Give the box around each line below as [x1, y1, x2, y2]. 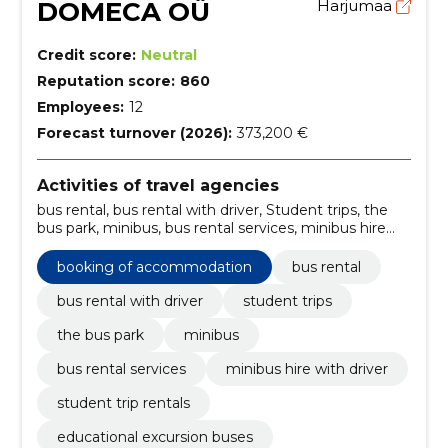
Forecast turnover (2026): [36, 124, 232, 142]
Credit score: [36, 46, 136, 64]
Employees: [36, 98, 124, 116]
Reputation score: [36, 72, 175, 90]
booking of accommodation [56, 257, 252, 276]
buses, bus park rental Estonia [36, 254, 244, 273]
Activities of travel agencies [36, 176, 279, 195]
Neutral [140, 46, 197, 64]
